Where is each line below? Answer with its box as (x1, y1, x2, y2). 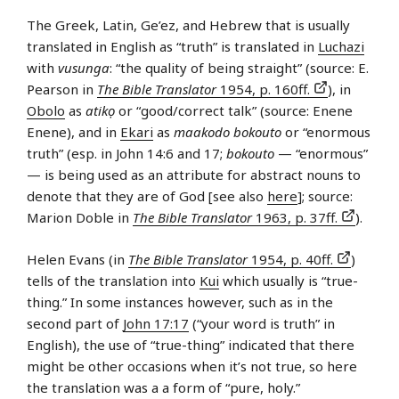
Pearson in (27, 80, 97, 99)
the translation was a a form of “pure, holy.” (27, 378, 300, 396)
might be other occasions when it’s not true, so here (27, 356, 357, 375)
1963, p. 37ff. (252, 208, 341, 227)
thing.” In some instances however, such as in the (27, 292, 333, 311)
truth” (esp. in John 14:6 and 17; (27, 144, 226, 163)
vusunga (58, 59, 110, 77)
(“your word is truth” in (189, 313, 335, 332)
